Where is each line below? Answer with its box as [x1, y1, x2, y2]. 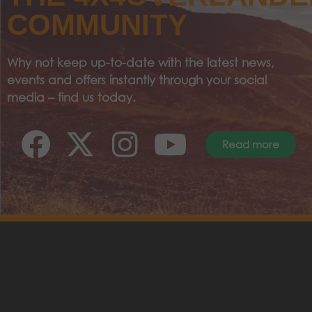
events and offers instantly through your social [7, 72, 267, 87]
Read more [222, 137, 279, 152]
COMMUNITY [7, 8, 187, 41]
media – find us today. [7, 89, 136, 104]
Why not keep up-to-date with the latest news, [7, 54, 274, 70]
